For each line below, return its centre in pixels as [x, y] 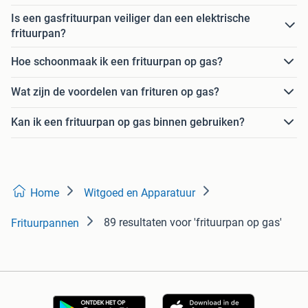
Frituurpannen [45, 223]
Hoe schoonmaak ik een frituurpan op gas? [117, 62]
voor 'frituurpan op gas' [226, 222]
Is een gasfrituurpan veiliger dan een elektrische [131, 18]
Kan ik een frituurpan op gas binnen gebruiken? [128, 122]
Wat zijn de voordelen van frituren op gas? [115, 92]
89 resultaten [135, 222]
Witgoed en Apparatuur [140, 192]
